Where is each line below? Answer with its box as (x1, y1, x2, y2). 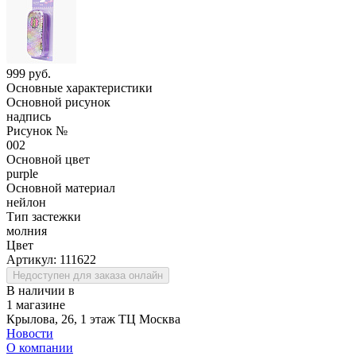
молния (6, 223, 47, 238)
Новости (6, 326, 53, 340)
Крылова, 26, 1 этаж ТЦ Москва (6, 311, 180, 326)
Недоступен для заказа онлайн (13, 269, 163, 281)
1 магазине (6, 297, 65, 311)
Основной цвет (6, 152, 90, 166)
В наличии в (6, 283, 75, 297)
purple (6, 166, 38, 180)
